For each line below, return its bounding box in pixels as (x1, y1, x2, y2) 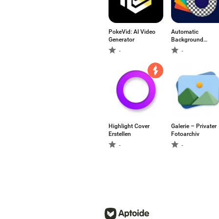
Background (171, 36, 203, 43)
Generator (109, 36, 134, 43)
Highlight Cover (109, 123, 150, 130)
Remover (171, 44, 194, 51)
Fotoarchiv (171, 131, 199, 137)
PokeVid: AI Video (109, 28, 155, 35)
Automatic (171, 28, 198, 35)
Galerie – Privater (171, 123, 217, 130)
